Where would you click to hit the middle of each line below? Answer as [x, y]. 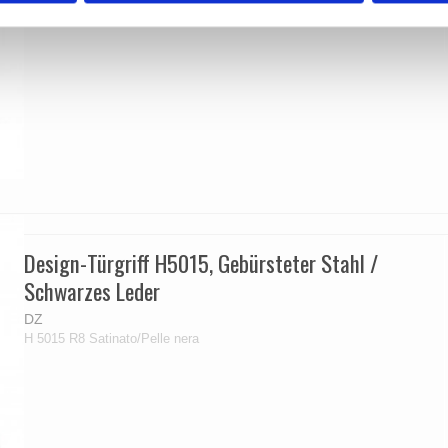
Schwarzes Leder [92, 291]
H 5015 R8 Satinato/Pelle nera [112, 338]
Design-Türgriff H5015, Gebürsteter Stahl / [201, 263]
